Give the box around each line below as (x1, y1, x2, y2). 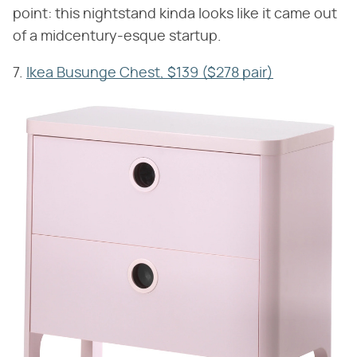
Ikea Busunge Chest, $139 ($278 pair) (26, 65, 273, 80)
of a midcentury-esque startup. (13, 29, 222, 44)
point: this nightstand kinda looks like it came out (13, 6, 337, 22)
